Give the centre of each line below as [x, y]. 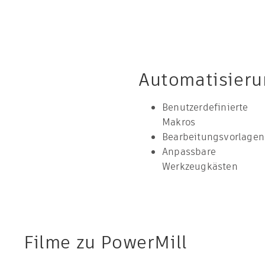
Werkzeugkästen [200, 167]
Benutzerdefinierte [205, 107]
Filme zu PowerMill [106, 243]
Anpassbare [189, 152]
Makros [179, 122]
